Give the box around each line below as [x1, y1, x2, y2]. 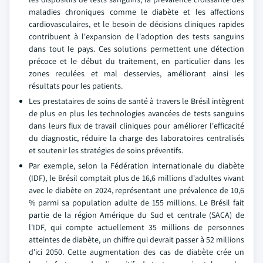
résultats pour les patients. [29, 80, 123, 91]
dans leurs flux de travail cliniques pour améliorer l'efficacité [29, 120, 244, 131]
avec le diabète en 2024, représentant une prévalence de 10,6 [29, 184, 244, 195]
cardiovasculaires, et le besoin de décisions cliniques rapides [29, 18, 244, 29]
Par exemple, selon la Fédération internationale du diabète [29, 160, 244, 171]
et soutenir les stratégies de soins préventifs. [29, 144, 183, 156]
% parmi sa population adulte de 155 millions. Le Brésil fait [29, 197, 244, 208]
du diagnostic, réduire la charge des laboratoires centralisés [29, 132, 244, 143]
